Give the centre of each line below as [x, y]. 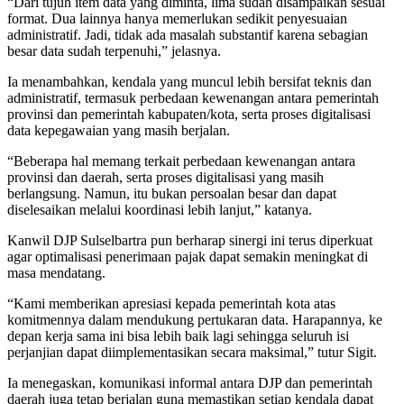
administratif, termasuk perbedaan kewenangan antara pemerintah [193, 98]
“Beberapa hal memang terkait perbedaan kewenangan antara [181, 161]
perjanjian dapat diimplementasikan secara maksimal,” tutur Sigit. [192, 353]
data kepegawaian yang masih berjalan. [119, 131]
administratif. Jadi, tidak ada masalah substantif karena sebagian [188, 35]
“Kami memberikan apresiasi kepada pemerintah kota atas [171, 304]
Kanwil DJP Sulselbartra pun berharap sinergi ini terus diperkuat [190, 241]
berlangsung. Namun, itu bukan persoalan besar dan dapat [172, 194]
